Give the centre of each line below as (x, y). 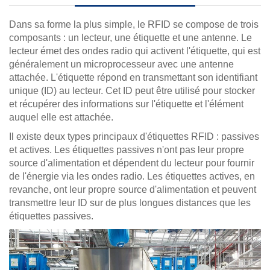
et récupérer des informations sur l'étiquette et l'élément (126, 104)
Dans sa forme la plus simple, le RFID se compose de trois (134, 24)
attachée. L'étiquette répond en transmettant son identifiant (133, 77)
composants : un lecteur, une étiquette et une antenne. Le (130, 38)
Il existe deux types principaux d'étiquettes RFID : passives (134, 137)
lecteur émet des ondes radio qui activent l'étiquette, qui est (135, 51)
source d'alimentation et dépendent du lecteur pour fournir (132, 163)
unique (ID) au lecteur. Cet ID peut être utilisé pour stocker (132, 91)
